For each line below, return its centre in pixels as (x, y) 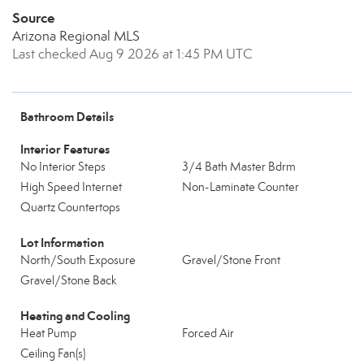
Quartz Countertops (70, 207)
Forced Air (208, 333)
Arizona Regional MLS (76, 36)
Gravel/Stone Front (231, 260)
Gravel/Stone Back (69, 280)
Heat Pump (48, 333)
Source (33, 18)
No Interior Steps (63, 167)
